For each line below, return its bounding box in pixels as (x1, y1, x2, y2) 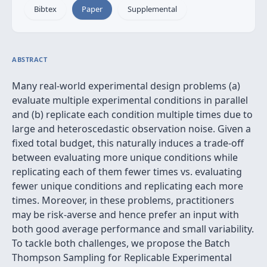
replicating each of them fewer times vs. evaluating (12, 165, 242, 178)
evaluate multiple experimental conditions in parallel (12, 94, 248, 107)
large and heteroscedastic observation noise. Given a (12, 122, 251, 135)
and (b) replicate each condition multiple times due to (12, 108, 253, 121)
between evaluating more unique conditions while (12, 151, 238, 164)
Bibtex (34, 4, 57, 14)
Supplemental (128, 4, 177, 14)
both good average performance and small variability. (12, 222, 254, 235)
